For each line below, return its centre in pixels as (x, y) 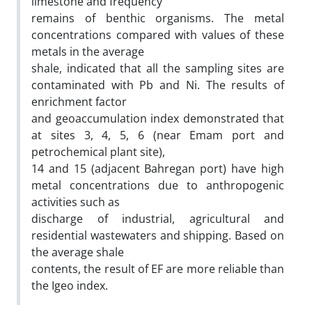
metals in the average (88, 51)
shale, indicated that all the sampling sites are (158, 68)
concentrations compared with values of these (158, 34)
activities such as (76, 202)
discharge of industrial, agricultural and (158, 218)
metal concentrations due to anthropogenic (158, 185)
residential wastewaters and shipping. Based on (158, 235)
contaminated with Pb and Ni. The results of (158, 85)
